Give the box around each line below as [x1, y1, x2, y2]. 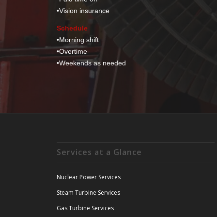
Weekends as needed [59, 59, 126, 67]
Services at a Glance [57, 146, 142, 157]
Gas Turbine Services [57, 203, 114, 212]
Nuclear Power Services [57, 172, 121, 181]
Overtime [59, 47, 88, 56]
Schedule [57, 24, 88, 32]
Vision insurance [59, 7, 110, 15]
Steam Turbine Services [57, 188, 121, 197]
